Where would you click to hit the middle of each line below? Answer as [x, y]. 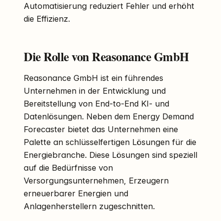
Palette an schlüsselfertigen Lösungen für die [110, 142]
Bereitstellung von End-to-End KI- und [96, 103]
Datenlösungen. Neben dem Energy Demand [109, 116]
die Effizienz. [47, 18]
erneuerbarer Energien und [76, 193]
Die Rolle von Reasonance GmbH [106, 56]
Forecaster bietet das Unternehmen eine [101, 129]
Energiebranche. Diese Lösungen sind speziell [110, 155]
